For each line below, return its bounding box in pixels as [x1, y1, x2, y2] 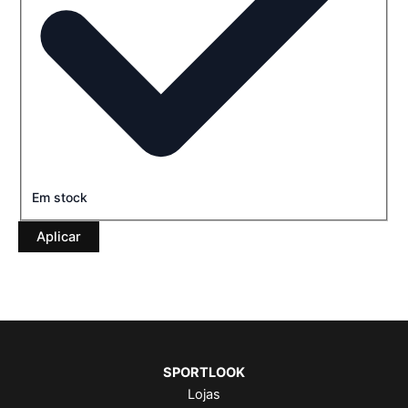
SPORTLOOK [163, 363, 245, 381]
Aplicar [36, 228, 81, 245]
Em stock [31, 189, 87, 205]
